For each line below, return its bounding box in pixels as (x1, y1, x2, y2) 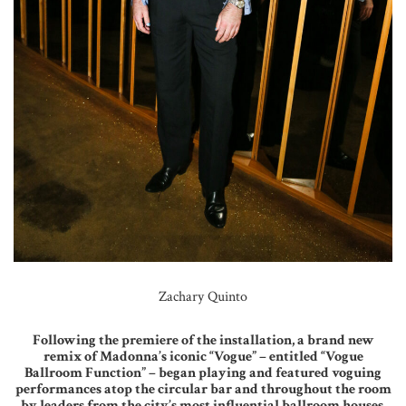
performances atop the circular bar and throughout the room (14, 380, 391, 400)
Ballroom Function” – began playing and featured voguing (24, 363, 382, 383)
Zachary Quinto (159, 287, 247, 307)
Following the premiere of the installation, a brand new (32, 331, 374, 351)
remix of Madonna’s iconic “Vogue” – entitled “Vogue (43, 347, 363, 367)
